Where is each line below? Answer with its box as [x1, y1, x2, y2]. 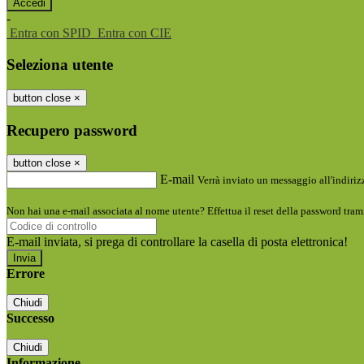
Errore [6, 266, 45, 281]
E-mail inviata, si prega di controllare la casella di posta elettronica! [6, 235, 348, 249]
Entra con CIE [97, 26, 171, 41]
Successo [6, 311, 54, 326]
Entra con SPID [10, 26, 91, 41]
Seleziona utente [6, 56, 113, 74]
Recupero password [6, 121, 137, 139]
